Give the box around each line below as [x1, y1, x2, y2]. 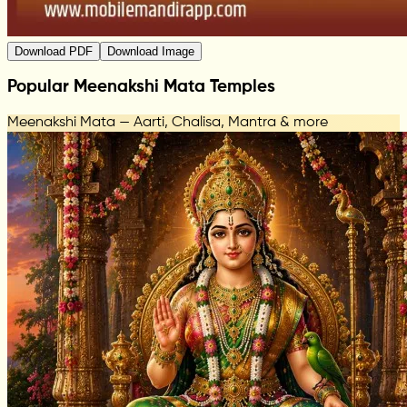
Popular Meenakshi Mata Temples [7, 79, 275, 96]
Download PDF [15, 44, 93, 58]
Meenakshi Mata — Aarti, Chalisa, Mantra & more [7, 114, 328, 130]
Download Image [107, 44, 194, 58]
